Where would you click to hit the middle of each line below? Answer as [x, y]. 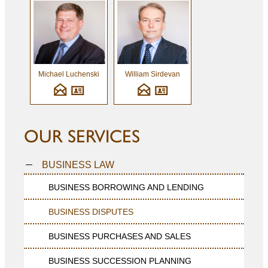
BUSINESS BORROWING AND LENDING [126, 187]
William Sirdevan [153, 74]
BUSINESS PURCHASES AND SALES [120, 236]
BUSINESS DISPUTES [91, 211]
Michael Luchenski [69, 74]
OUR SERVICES [82, 136]
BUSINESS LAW [78, 165]
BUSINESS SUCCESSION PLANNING [120, 261]
